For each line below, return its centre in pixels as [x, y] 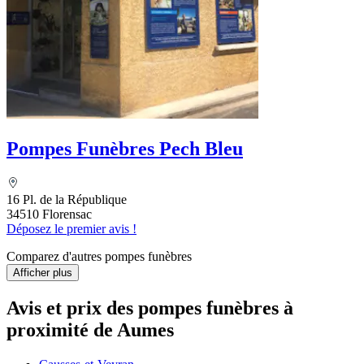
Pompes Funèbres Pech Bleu [125, 149]
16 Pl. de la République [67, 200]
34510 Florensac [49, 214]
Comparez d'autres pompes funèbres [99, 257]
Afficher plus [43, 273]
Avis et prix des [72, 308]
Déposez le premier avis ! [71, 229]
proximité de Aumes [90, 329]
